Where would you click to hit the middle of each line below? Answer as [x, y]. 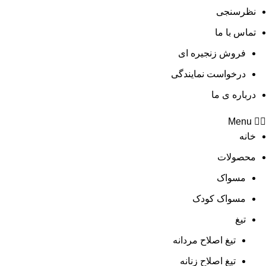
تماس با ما [235, 32]
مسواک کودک [219, 199]
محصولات [237, 157]
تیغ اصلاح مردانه [204, 240]
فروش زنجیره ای [212, 53]
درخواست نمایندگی [208, 74]
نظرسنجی [236, 12]
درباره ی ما [234, 95]
